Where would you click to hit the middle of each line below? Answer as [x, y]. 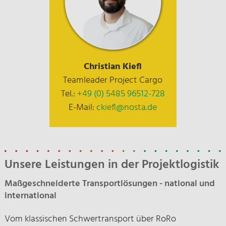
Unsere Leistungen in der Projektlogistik [112, 165]
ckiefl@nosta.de [127, 108]
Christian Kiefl [113, 67]
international [30, 196]
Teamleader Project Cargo [113, 80]
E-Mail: [83, 108]
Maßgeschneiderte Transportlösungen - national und [109, 184]
